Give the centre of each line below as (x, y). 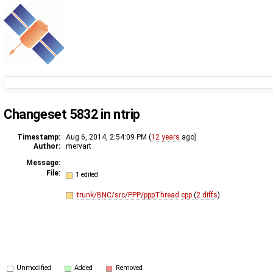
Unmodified (34, 268)
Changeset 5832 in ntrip (72, 114)
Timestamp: (39, 137)
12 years (165, 137)
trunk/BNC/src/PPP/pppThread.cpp (135, 195)
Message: (43, 162)
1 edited (87, 175)
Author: (47, 146)
